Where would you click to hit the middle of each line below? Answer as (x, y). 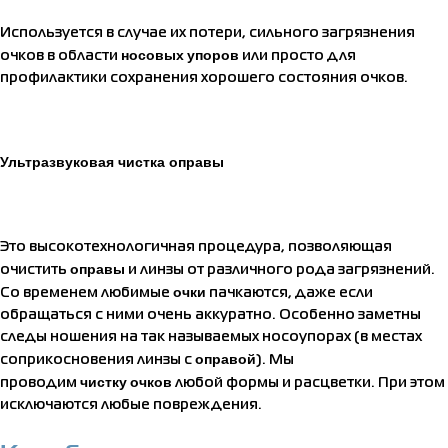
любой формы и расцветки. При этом (308, 382)
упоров (213, 54)
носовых (152, 54)
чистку (103, 381)
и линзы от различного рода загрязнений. (280, 269)
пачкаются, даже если (289, 292)
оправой (225, 358)
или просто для (297, 55)
